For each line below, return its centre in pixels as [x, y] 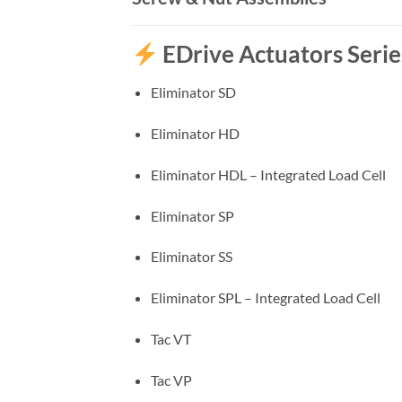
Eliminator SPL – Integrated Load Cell [265, 298]
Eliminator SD [193, 92]
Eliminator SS [191, 257]
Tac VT [170, 338]
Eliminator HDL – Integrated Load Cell [268, 174]
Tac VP [171, 380]
